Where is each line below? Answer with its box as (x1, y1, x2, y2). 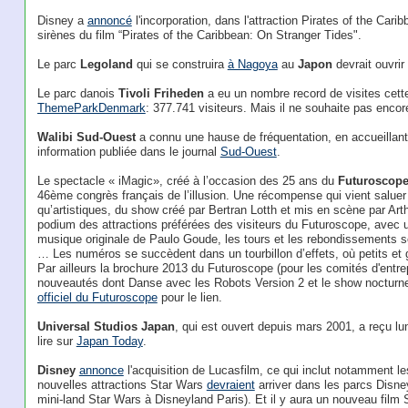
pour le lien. (157, 291, 222, 304)
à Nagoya (227, 57, 278, 71)
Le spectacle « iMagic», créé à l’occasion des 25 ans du (36, 174, 338, 188)
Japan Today (76, 334, 143, 348)
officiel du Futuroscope (36, 291, 158, 304)
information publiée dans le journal (36, 145, 220, 158)
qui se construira (132, 57, 228, 71)
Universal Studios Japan (36, 320, 175, 333)
